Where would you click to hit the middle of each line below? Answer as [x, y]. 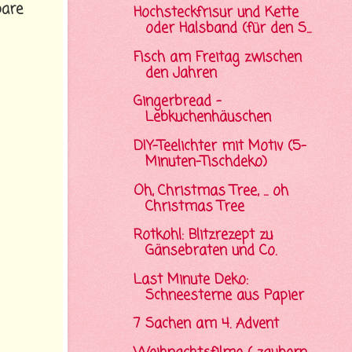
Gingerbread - [177, 102]
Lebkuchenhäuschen [208, 118]
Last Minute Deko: [191, 280]
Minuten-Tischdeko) [206, 163]
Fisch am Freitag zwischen [217, 57]
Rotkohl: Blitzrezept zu [203, 236]
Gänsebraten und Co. [211, 251]
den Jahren [181, 73]
